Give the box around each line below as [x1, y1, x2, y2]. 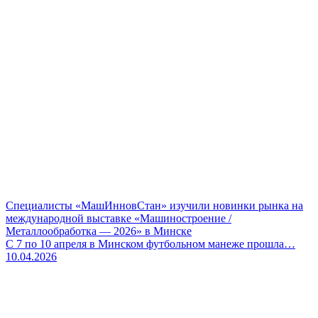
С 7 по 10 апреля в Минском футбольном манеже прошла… [6, 237, 295, 250]
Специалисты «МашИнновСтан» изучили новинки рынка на [6, 199, 303, 212]
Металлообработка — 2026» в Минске [6, 224, 192, 237]
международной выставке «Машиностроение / [6, 212, 231, 224]
